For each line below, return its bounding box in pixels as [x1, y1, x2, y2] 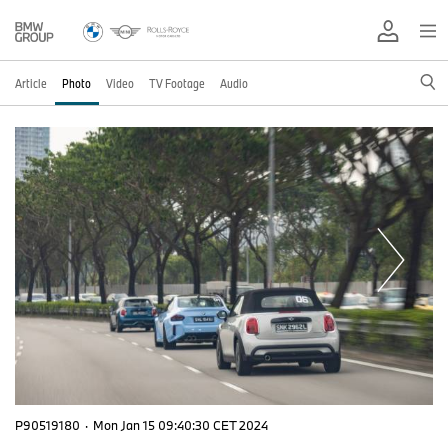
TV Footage [149, 75, 205, 91]
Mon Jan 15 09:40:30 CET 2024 [93, 417, 268, 434]
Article [15, 75, 47, 91]
